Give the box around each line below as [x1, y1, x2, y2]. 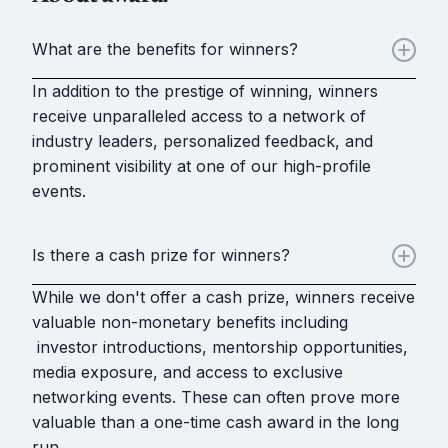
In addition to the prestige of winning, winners [32, 80, 378, 101]
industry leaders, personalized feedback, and [32, 130, 373, 151]
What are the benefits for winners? [32, 39, 298, 60]
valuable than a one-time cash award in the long [32, 411, 399, 432]
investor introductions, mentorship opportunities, [32, 336, 408, 357]
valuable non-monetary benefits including [32, 311, 348, 332]
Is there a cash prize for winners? [32, 245, 290, 266]
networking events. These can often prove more [32, 386, 400, 407]
